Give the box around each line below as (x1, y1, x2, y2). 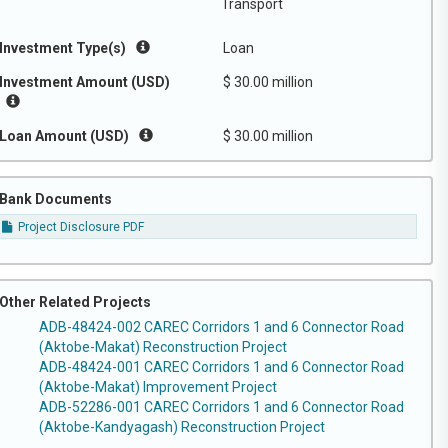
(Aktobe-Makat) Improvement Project (39, 378, 277, 395)
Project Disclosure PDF (15, 220, 145, 235)
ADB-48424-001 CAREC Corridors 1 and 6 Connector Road (39, 358, 404, 375)
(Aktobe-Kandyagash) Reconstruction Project (39, 418, 325, 435)
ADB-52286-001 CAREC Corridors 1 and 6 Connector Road (39, 398, 404, 415)
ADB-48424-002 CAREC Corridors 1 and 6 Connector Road (39, 318, 404, 335)
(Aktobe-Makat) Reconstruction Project (39, 338, 287, 355)
